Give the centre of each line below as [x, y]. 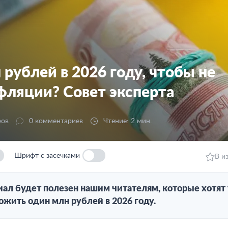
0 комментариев [56, 121]
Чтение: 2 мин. [127, 121]
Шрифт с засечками [47, 155]
